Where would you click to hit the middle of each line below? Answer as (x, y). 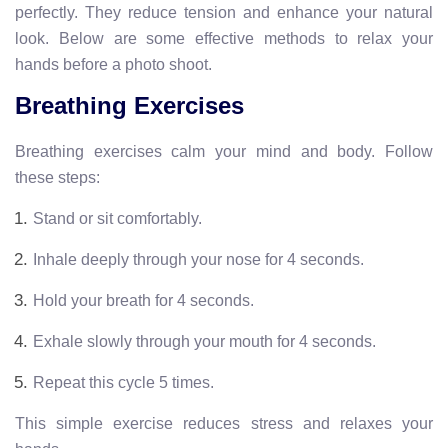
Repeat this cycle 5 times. (123, 382)
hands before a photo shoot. (113, 64)
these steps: (57, 177)
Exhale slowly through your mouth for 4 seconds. (204, 341)
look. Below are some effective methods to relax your (224, 38)
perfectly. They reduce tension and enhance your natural (224, 12)
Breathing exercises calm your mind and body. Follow (224, 151)
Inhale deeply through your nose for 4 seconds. (198, 259)
